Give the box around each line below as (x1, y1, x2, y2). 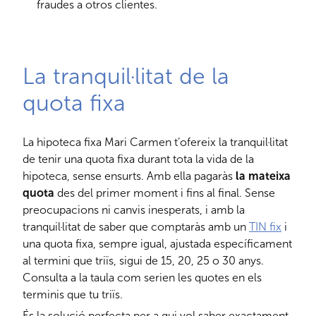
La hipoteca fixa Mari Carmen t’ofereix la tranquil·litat (23, 135, 288, 150)
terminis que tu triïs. (23, 288, 123, 302)
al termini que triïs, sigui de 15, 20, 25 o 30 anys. (23, 254, 264, 268)
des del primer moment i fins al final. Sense (54, 186, 275, 200)
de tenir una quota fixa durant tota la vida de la (23, 152, 254, 166)
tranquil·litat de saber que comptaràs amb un (23, 220, 249, 234)
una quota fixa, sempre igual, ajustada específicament (23, 237, 292, 251)
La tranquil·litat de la (23, 63, 229, 90)
